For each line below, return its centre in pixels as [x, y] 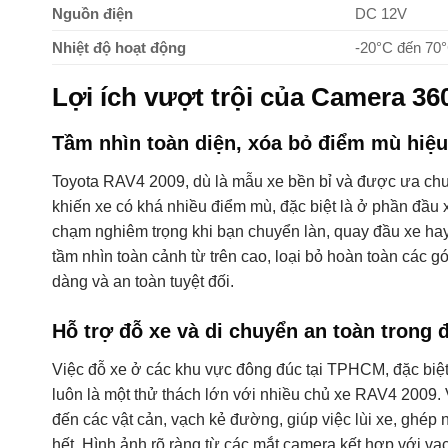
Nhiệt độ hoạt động [119, 48]
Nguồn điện [92, 14]
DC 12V [380, 14]
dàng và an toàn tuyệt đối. [143, 282]
